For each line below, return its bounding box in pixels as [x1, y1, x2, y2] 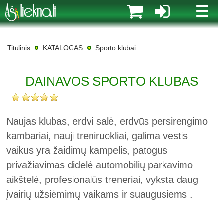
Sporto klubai [95, 44, 136, 52]
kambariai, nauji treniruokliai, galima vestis [6, 130, 188, 141]
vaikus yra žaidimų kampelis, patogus [6, 145, 168, 156]
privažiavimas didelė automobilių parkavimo [6, 160, 193, 170]
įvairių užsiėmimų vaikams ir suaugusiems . [6, 189, 193, 200]
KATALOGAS [43, 44, 83, 52]
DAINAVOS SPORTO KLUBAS [25, 74, 198, 89]
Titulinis [7, 44, 30, 52]
